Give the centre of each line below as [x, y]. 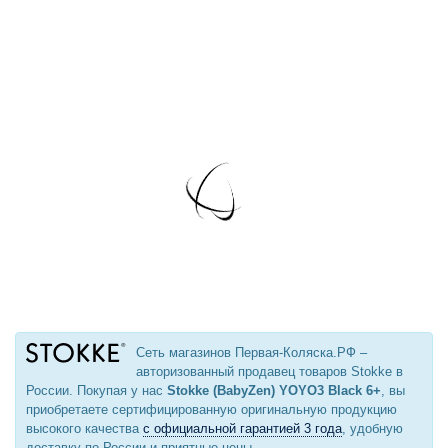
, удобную [372, 429]
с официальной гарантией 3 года [242, 429]
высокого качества [84, 429]
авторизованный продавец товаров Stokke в [269, 372]
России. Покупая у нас [96, 391]
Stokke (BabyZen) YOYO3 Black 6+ [274, 391]
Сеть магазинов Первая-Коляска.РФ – [251, 353]
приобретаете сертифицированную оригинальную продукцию [211, 410]
